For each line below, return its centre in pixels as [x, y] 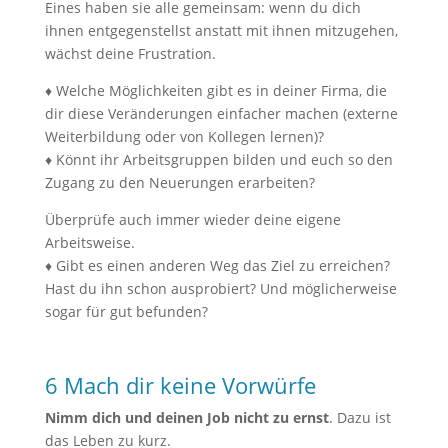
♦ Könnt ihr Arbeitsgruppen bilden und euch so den [218, 159]
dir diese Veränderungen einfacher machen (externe [221, 113]
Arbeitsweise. [89, 242]
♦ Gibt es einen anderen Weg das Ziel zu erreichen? [217, 265]
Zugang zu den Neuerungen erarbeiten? [179, 182]
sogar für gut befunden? [126, 311]
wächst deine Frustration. [130, 53]
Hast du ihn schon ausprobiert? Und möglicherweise [220, 288]
